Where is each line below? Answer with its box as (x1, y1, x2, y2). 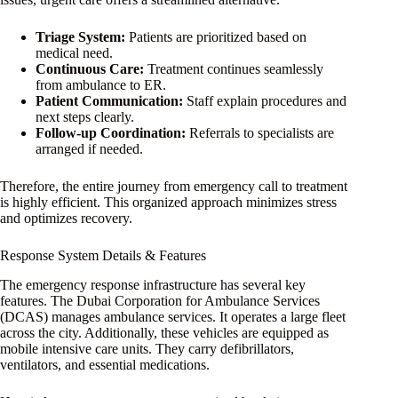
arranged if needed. (36, 141, 143, 157)
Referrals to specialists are (186, 125, 334, 141)
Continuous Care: (36, 61, 144, 77)
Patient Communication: (36, 93, 183, 109)
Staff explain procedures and (183, 93, 346, 109)
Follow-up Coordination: (36, 125, 186, 141)
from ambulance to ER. (36, 77, 166, 93)
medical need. (36, 45, 113, 61)
